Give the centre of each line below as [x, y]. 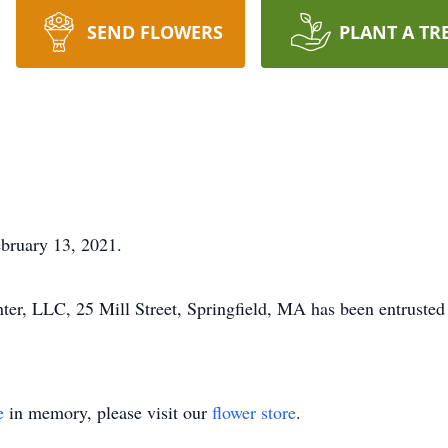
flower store [254, 412]
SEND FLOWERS [154, 32]
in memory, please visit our [108, 412]
